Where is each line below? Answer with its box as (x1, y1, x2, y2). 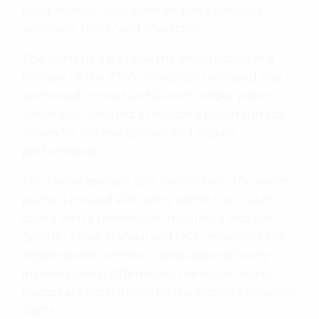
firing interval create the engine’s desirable (21, 3, 264, 17)
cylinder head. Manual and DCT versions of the (21, 229, 286, 244)
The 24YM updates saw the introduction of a (21, 51, 274, 66)
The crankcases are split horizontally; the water (21, 174, 289, 188)
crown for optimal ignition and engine (21, 125, 236, 140)
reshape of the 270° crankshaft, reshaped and (21, 70, 282, 84)
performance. (21, 144, 99, 158)
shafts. (21, 303, 57, 318)
